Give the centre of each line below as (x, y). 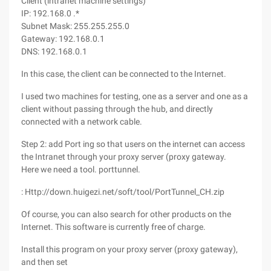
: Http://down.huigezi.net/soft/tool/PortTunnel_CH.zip (123, 192)
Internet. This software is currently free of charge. (113, 227)
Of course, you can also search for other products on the (126, 214)
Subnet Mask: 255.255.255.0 (75, 26)
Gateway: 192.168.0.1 (63, 39)
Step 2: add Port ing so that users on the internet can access (133, 144)
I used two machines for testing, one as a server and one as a (135, 96)
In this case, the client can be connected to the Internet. (124, 74)
